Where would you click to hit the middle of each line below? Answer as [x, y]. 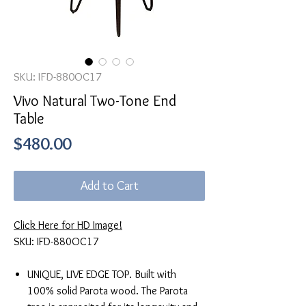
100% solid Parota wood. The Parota [108, 291]
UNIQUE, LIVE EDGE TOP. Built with [102, 275]
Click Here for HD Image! [68, 225]
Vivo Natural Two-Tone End [95, 101]
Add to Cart [109, 186]
